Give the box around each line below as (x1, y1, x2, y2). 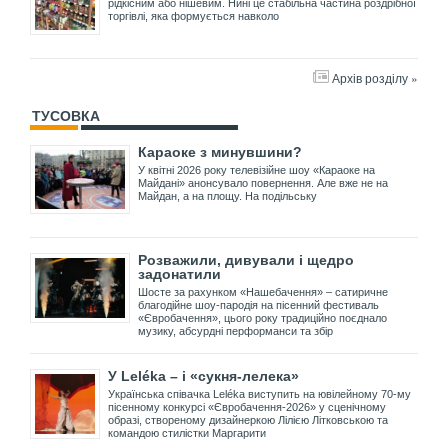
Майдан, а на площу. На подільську (138, 189, 317, 202)
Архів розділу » (332, 68, 418, 86)
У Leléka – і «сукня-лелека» (108, 368, 299, 385)
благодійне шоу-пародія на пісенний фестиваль (138, 299, 379, 312)
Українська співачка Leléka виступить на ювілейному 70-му (108, 388, 411, 401)
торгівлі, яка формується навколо (108, 9, 279, 22)
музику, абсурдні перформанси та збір (138, 325, 333, 338)
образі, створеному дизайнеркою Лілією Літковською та (108, 414, 388, 427)
